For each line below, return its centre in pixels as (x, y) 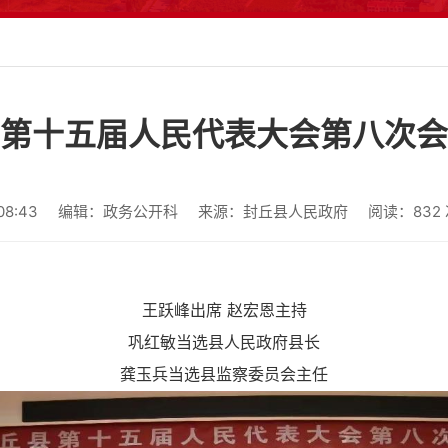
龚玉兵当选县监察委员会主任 (224, 374)
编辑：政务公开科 (117, 211)
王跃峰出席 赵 (192, 310)
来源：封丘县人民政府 (272, 211)
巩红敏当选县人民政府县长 (224, 342)
